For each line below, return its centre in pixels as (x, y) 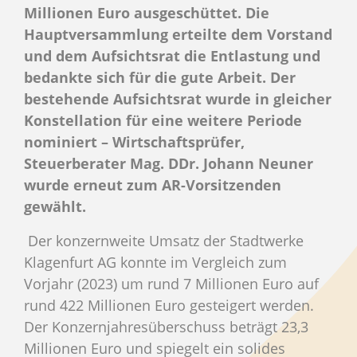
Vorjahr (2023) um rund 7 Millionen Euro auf (171, 283)
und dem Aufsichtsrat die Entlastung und (172, 55)
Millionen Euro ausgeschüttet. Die (147, 12)
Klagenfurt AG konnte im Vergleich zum (155, 262)
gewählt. (55, 206)
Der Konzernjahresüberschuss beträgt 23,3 (166, 326)
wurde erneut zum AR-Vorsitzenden (153, 184)
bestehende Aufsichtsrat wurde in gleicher (178, 98)
